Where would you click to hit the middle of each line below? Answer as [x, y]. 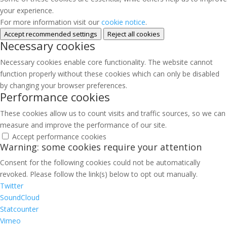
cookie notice [123, 22]
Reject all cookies [134, 34]
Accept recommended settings [51, 34]
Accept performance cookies [59, 137]
